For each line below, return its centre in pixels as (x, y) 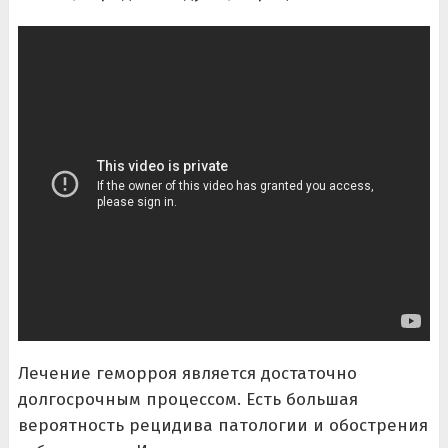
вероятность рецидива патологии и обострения (222, 425)
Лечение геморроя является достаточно (187, 373)
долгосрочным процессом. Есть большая (187, 399)
